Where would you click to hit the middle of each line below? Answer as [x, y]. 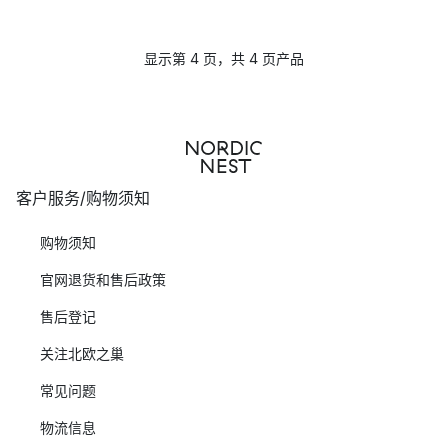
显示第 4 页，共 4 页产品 [224, 58]
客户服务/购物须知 [83, 198]
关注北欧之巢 [82, 353]
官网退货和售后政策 [103, 279]
